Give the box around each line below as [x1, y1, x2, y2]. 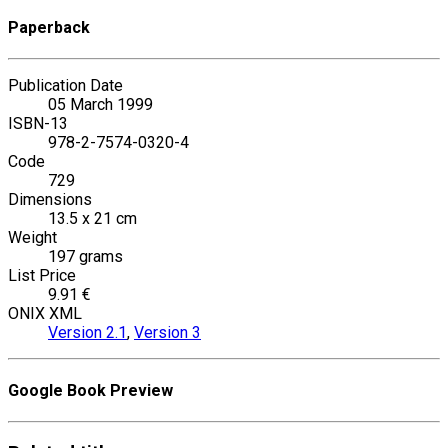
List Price [8, 265, 76, 285]
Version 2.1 [48, 322, 127, 342]
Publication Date [8, 75, 123, 95]
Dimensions [8, 189, 92, 209]
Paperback [8, 17, 90, 37]
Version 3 [134, 322, 201, 342]
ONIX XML [8, 303, 82, 323]
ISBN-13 [8, 113, 68, 133]
